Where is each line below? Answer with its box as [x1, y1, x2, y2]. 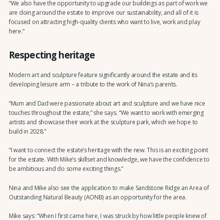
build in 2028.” [8, 127, 46, 136]
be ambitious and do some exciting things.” [8, 165, 123, 173]
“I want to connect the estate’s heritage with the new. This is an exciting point [8, 146, 208, 155]
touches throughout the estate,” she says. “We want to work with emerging [8, 108, 204, 117]
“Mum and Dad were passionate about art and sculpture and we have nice [8, 99, 205, 108]
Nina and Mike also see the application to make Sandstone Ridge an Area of [8, 183, 209, 192]
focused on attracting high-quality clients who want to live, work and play [8, 18, 200, 27]
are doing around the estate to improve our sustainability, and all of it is [8, 8, 199, 17]
